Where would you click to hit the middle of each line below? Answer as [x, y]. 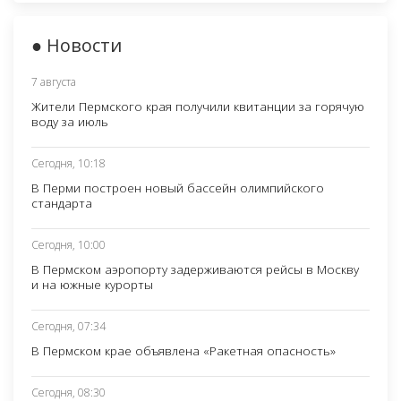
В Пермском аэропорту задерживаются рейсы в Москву [195, 269]
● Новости [77, 45]
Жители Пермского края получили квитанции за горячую [198, 106]
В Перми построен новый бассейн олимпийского [178, 187]
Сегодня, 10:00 [68, 244]
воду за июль [70, 121]
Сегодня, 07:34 [68, 326]
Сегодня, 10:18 [68, 163]
